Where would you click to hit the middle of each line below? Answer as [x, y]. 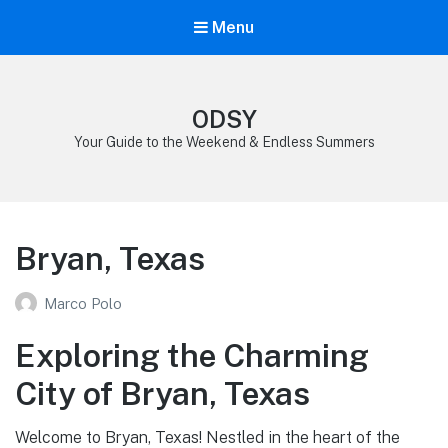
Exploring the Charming [192, 355]
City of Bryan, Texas [162, 393]
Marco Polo [83, 303]
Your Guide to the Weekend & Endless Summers [224, 142]
